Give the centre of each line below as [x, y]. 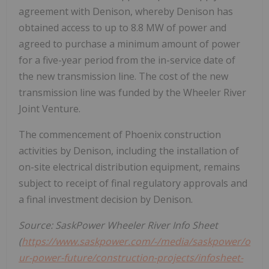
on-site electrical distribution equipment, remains [129, 167]
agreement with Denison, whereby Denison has [126, 12]
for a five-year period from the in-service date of [127, 60]
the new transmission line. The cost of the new [123, 77]
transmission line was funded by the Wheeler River [132, 93]
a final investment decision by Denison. [106, 200]
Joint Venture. [50, 109]
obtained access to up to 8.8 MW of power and [122, 28]
